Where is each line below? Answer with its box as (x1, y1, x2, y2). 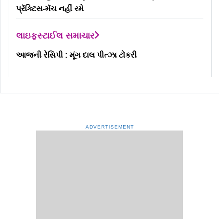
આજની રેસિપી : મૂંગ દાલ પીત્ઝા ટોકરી (16, 51, 137, 60)
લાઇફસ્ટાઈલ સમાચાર (16, 31, 94, 41)
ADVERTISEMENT (85, 124, 134, 130)
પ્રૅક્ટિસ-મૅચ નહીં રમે (16, 4, 84, 13)
